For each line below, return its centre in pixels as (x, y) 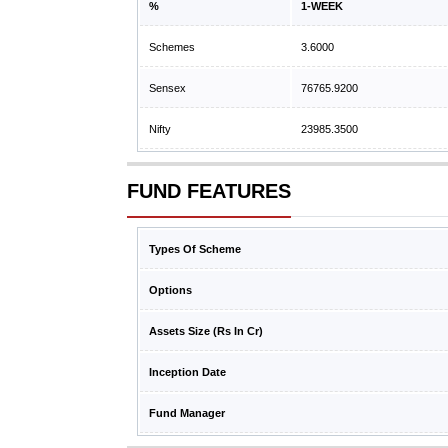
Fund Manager (187, 413)
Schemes (172, 47)
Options (170, 290)
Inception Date (187, 372)
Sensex (167, 88)
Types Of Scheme (195, 249)
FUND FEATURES (209, 191)
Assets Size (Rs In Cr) (206, 331)
